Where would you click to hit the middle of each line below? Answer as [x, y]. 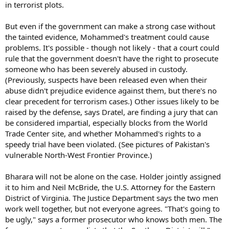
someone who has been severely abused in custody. [96, 69]
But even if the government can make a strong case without [110, 26]
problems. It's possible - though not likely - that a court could [112, 48]
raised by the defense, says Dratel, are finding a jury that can [111, 112]
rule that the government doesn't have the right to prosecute [112, 58]
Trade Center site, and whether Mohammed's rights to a [103, 133]
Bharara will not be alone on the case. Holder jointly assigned [113, 176]
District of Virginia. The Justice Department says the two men [112, 198]
